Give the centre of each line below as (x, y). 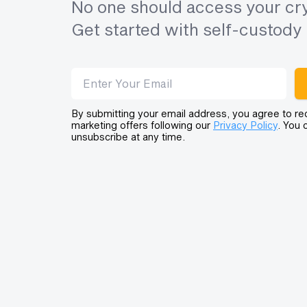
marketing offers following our (142, 125)
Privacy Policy (245, 125)
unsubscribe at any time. (128, 137)
